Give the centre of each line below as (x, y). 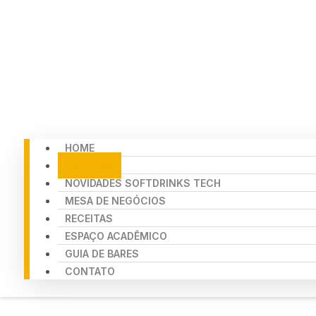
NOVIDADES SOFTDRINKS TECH (143, 183)
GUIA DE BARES (102, 254)
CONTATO (90, 272)
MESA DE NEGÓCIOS (116, 201)
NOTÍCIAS (90, 166)
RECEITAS (89, 219)
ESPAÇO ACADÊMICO (116, 236)
